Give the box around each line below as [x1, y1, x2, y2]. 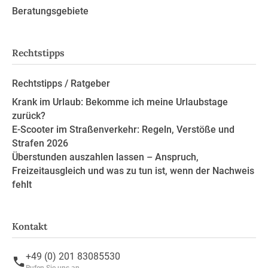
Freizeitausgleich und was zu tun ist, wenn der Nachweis [11, 165, 254, 176]
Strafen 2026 [11, 137, 68, 149]
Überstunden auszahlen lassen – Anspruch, [11, 151, 199, 163]
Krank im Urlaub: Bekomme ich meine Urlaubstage [11, 96, 228, 108]
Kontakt [11, 220, 47, 232]
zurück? [11, 109, 45, 121]
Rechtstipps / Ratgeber [11, 77, 110, 89]
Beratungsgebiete [11, 5, 89, 17]
